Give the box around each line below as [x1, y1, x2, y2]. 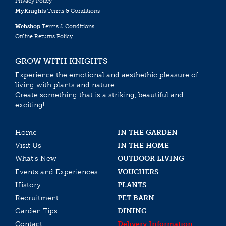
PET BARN [118, 193, 154, 202]
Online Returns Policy [15, 33, 73, 40]
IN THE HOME [118, 141, 169, 150]
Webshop [15, 23, 40, 30]
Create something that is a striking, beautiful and [15, 91, 184, 100]
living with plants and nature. [15, 81, 116, 90]
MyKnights [15, 8, 46, 15]
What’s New [15, 154, 56, 163]
